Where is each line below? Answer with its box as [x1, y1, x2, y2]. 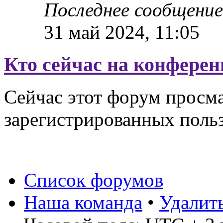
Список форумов [24, 169, 163, 191]
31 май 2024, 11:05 [44, 21, 200, 43]
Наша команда [24, 191, 142, 213]
